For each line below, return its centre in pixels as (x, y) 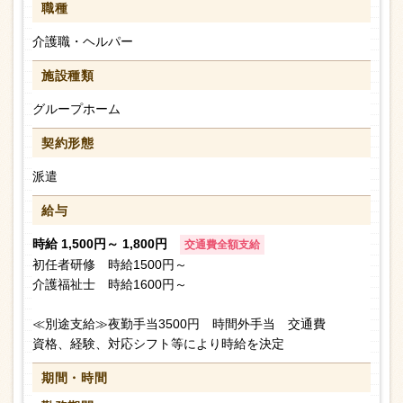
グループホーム (76, 109)
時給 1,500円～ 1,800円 (102, 244)
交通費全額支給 (222, 245)
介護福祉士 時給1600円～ (110, 285)
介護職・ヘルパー (83, 42)
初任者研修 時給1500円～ (110, 265)
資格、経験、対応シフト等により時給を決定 (158, 344)
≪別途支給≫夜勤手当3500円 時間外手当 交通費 (179, 324)
